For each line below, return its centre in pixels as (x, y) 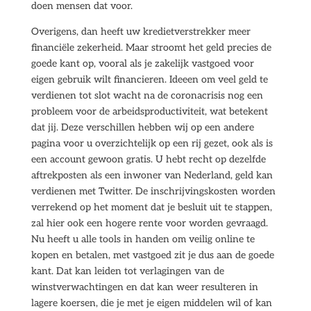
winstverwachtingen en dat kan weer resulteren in (144, 287)
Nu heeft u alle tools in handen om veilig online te (143, 239)
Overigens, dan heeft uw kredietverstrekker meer (141, 32)
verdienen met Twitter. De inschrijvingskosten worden (153, 191)
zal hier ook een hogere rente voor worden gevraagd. (149, 223)
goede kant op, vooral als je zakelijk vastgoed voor (142, 64)
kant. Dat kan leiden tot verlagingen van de (127, 271)
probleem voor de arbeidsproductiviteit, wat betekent (149, 111)
